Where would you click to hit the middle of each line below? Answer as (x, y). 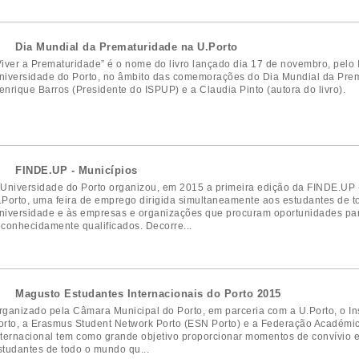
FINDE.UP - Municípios (77, 170)
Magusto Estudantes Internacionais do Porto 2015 (148, 293)
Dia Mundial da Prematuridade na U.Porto (127, 46)
